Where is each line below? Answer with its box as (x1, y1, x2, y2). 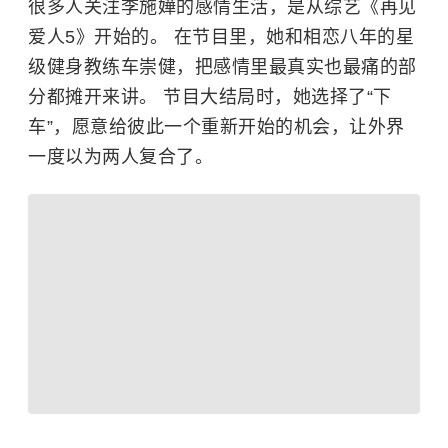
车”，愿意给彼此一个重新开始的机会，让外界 (28, 116, 405, 137)
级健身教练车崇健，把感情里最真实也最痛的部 (28, 56, 417, 77)
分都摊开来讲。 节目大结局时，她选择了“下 (28, 86, 392, 107)
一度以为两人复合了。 (28, 146, 213, 167)
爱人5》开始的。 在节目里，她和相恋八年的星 (28, 26, 414, 47)
